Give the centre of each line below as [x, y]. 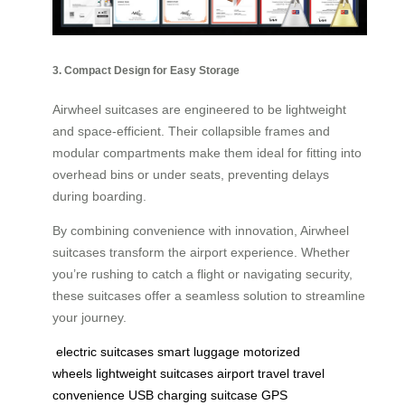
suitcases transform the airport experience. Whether [201, 253]
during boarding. [99, 197]
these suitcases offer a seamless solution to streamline [209, 296]
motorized [272, 352]
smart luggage [198, 352]
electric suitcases [105, 352]
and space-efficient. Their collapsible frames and [191, 132]
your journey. [89, 318]
